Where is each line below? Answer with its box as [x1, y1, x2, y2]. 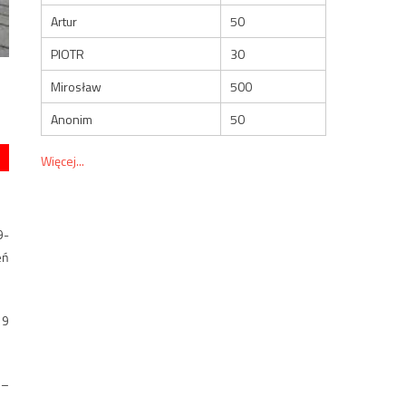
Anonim [51, 109, 93, 129]
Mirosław [51, 76, 102, 96]
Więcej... [41, 150, 85, 170]
